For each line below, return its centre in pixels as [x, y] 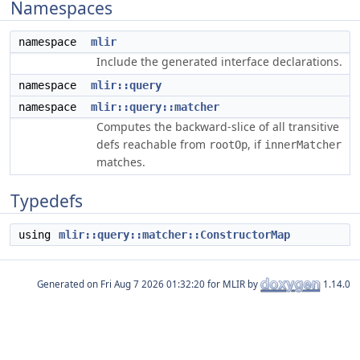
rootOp [228, 145]
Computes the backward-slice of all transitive [218, 127]
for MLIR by [233, 284]
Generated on [69, 284]
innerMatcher [303, 145]
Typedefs [47, 201]
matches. [121, 162]
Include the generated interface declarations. [219, 61]
